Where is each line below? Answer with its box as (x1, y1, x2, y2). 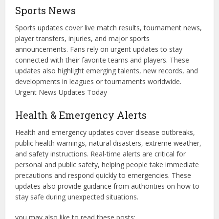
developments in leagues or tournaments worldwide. (15, 77, 182, 87)
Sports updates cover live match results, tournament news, (15, 23, 202, 33)
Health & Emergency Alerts (15, 109, 147, 122)
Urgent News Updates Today (15, 88, 108, 97)
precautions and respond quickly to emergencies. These (15, 171, 192, 180)
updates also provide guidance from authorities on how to (15, 181, 200, 191)
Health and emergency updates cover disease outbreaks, (15, 128, 196, 137)
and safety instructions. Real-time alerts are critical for (15, 149, 186, 159)
